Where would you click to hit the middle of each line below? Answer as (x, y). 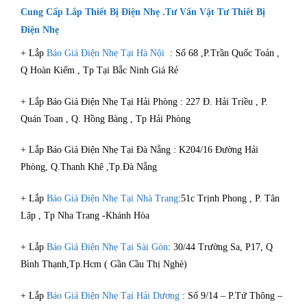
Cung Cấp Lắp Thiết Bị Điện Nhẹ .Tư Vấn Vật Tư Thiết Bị (143, 12)
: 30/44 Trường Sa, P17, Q (220, 247)
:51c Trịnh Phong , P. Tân (229, 199)
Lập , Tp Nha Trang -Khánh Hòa (85, 216)
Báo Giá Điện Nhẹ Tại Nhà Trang (112, 199)
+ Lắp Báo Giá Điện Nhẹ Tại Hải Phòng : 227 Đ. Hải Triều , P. (144, 101)
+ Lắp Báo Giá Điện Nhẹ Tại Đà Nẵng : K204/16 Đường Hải (139, 150)
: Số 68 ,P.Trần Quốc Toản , (225, 53)
